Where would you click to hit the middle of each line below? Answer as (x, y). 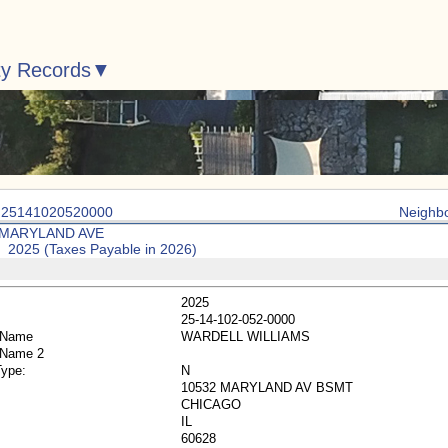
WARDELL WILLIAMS (245, 336)
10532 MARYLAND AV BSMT (267, 387)
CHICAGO (211, 404)
